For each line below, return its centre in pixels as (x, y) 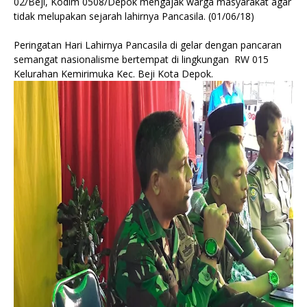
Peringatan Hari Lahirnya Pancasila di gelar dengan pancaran (148, 45)
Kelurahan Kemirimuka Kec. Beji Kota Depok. (113, 74)
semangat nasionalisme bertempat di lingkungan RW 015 (141, 59)
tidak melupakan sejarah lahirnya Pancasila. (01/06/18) (134, 16)
